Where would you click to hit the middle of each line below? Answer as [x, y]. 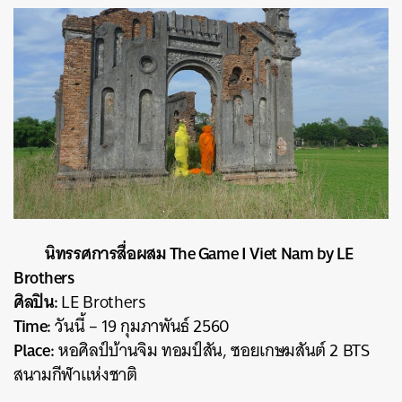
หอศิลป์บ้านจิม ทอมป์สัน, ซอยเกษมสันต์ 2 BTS [212, 351]
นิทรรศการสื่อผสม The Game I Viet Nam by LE [199, 253]
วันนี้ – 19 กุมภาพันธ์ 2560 [140, 327]
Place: [34, 350]
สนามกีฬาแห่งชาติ [75, 375]
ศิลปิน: [38, 302]
